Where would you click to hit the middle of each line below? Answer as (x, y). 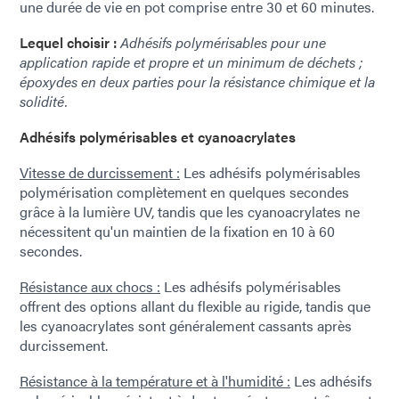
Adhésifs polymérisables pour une (221, 43)
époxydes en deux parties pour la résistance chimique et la (197, 82)
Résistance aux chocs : (90, 287)
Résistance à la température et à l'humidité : (155, 381)
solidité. (44, 102)
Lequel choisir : (68, 43)
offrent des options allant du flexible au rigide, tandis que (195, 306)
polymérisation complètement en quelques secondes (184, 192)
